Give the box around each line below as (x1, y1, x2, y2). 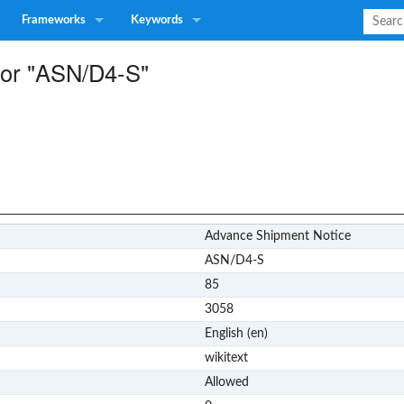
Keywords (131, 14, 183, 26)
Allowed (204, 375, 249, 389)
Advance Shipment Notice (204, 229, 351, 243)
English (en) (204, 326, 268, 340)
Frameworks (22, 14, 86, 26)
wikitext (204, 351, 248, 364)
